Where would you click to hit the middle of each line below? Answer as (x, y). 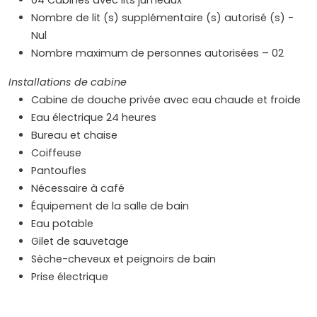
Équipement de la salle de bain (110, 206)
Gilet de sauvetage (80, 242)
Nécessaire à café (78, 189)
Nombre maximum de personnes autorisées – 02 (157, 53)
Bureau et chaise (74, 136)
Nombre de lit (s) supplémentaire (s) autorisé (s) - (162, 18)
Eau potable (62, 224)
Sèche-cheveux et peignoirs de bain (123, 259)
